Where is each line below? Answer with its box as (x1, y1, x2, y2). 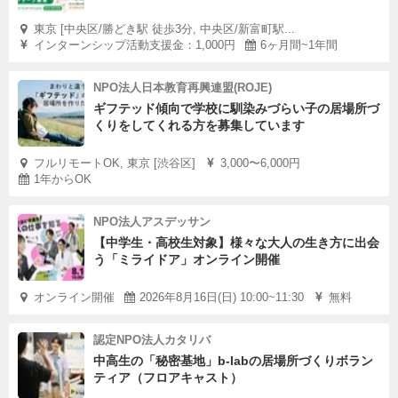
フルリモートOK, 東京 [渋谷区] (34, 156, 195, 170)
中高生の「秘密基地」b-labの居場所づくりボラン (93, 354, 373, 368)
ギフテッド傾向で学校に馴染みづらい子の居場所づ (93, 101, 379, 115)
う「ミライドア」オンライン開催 (93, 252, 280, 267)
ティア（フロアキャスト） (93, 370, 243, 385)
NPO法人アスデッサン (93, 215, 211, 228)
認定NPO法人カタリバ (93, 333, 211, 346)
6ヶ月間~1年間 (260, 38, 338, 52)
